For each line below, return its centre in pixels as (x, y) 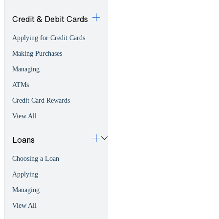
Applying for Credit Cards (49, 38)
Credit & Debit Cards (50, 19)
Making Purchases (37, 54)
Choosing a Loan (36, 159)
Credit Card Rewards (41, 101)
